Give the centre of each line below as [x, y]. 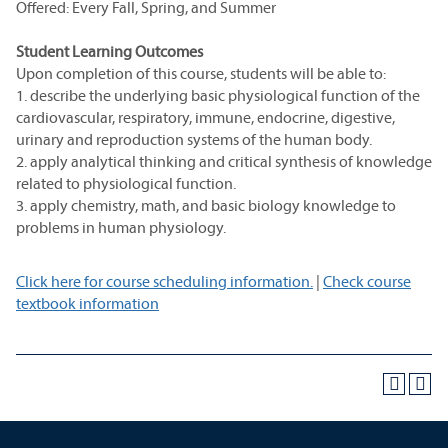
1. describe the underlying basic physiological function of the [218, 95]
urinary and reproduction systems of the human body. [194, 139]
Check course [367, 281]
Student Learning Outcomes [109, 51]
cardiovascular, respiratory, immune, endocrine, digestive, [205, 117]
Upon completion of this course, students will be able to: [201, 73]
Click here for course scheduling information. [164, 281]
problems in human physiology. [121, 227]
